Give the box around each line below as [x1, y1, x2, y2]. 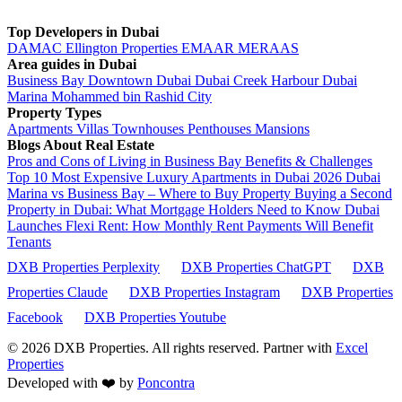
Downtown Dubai [88, 73, 195, 89]
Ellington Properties [66, 40, 181, 57]
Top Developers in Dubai [7, 24, 159, 40]
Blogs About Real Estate [7, 137, 154, 153]
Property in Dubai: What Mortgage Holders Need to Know [7, 202, 345, 218]
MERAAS [238, 40, 299, 57]
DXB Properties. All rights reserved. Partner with [50, 340, 336, 356]
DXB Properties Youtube [84, 310, 226, 326]
